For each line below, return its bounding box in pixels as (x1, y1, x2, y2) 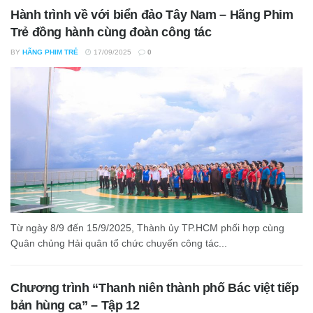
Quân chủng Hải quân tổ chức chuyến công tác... (10, 238, 227, 249)
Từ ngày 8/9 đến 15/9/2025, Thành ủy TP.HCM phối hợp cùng (10, 222, 284, 233)
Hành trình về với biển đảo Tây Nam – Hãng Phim (10, 8, 293, 22)
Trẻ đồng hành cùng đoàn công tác (10, 25, 212, 39)
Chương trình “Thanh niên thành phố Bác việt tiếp (10, 281, 299, 295)
